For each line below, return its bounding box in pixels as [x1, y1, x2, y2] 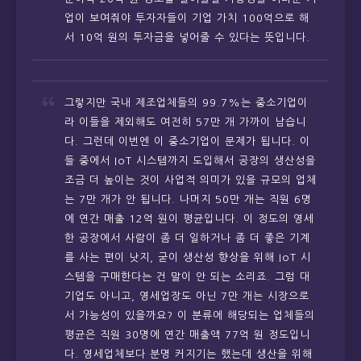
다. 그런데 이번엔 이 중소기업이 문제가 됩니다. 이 [64, 136, 310, 147]
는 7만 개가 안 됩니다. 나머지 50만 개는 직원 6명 [64, 194, 312, 205]
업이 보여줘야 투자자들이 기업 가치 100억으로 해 [64, 13, 309, 24]
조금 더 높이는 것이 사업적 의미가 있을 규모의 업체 [64, 175, 317, 186]
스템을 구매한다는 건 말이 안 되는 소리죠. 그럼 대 [64, 272, 310, 283]
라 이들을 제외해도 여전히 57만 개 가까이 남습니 [64, 117, 306, 128]
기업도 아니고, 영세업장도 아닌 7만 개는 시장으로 [64, 291, 309, 302]
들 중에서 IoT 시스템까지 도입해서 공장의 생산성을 [64, 156, 316, 167]
